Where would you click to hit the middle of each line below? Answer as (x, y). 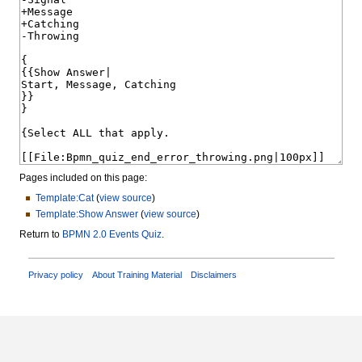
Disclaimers (213, 274)
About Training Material (137, 274)
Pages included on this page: (83, 177)
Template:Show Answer (86, 214)
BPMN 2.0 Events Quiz (112, 235)
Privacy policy (55, 274)
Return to (41, 235)
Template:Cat (64, 198)
